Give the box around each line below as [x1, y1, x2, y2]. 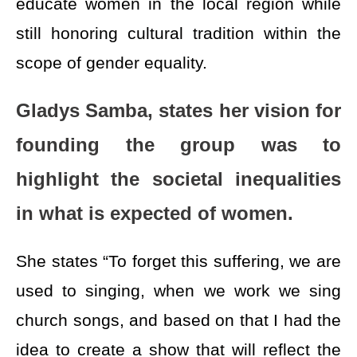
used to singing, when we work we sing [16, 280, 341, 300]
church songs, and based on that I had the [16, 310, 341, 329]
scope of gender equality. [16, 53, 207, 73]
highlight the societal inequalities [16, 168, 341, 190]
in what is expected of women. [16, 202, 293, 225]
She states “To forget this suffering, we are [16, 251, 341, 270]
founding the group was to [16, 134, 341, 156]
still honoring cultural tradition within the [16, 24, 341, 43]
